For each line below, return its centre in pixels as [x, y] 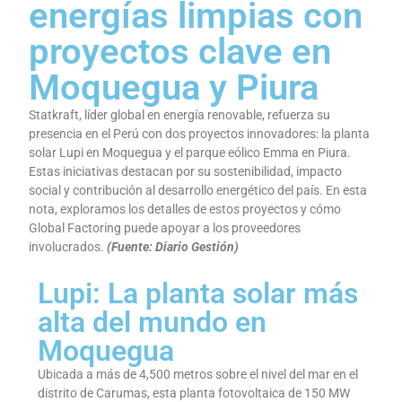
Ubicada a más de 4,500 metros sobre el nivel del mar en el [198, 374]
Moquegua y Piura [174, 88]
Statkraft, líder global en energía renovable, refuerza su [180, 115]
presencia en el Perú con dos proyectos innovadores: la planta [200, 134]
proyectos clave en [180, 52]
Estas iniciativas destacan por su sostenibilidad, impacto [186, 172]
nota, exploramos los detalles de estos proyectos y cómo [185, 210]
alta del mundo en [153, 322]
